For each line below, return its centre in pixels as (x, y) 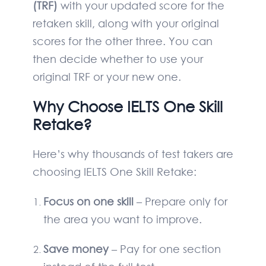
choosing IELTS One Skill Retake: (115, 172)
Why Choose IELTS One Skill (128, 107)
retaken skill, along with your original (126, 23)
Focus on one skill (88, 202)
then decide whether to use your (118, 59)
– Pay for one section (165, 249)
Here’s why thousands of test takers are (133, 154)
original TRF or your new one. (107, 77)
